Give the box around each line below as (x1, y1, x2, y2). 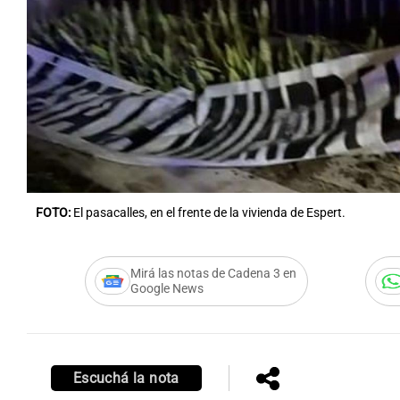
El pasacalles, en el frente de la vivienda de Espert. (73, 205, 346, 221)
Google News (129, 281, 204, 297)
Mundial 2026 (185, 149, 262, 164)
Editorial (8, 149, 54, 164)
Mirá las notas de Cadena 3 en (129, 266, 296, 282)
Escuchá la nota (72, 370, 179, 387)
